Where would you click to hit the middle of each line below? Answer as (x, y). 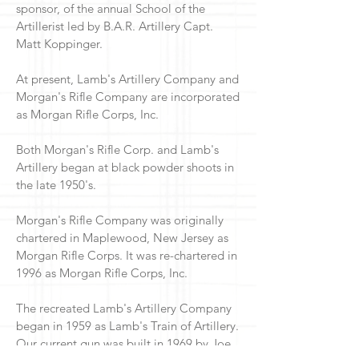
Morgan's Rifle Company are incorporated (128, 97)
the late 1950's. (56, 185)
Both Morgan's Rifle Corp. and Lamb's (117, 149)
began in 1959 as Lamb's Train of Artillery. (127, 326)
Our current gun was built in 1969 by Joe (123, 343)
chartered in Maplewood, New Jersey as (122, 238)
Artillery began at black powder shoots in (125, 167)
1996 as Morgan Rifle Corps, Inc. (103, 273)
